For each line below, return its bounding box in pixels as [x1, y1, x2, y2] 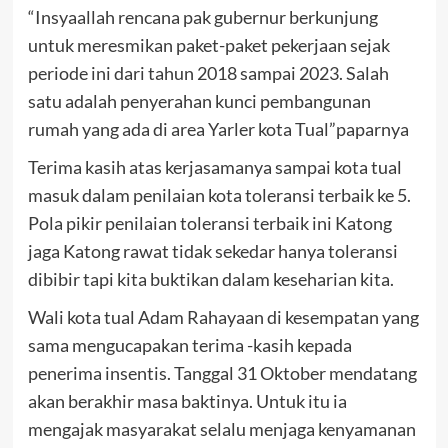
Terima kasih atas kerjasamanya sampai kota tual [27, 156, 402, 179]
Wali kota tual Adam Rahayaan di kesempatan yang [27, 306, 419, 329]
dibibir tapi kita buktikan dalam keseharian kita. [27, 268, 394, 291]
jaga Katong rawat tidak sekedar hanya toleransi [27, 240, 398, 263]
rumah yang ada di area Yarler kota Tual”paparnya [27, 118, 409, 141]
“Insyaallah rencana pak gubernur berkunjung [27, 6, 378, 29]
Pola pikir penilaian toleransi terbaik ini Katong [27, 212, 392, 235]
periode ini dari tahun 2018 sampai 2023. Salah [27, 62, 389, 85]
